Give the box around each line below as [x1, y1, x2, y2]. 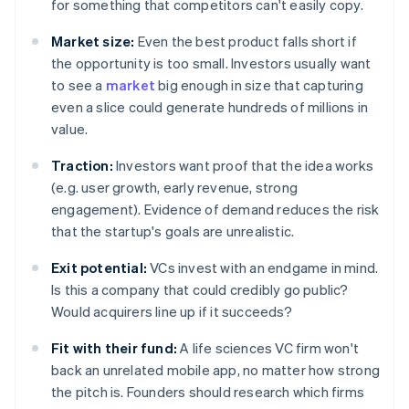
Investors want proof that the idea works [112, 156, 374, 175]
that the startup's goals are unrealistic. [51, 222, 295, 241]
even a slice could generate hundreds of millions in [51, 98, 369, 117]
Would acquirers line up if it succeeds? [51, 302, 292, 321]
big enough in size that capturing [155, 76, 363, 95]
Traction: [51, 156, 113, 175]
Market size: [51, 32, 135, 51]
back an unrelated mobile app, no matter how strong [51, 361, 381, 380]
